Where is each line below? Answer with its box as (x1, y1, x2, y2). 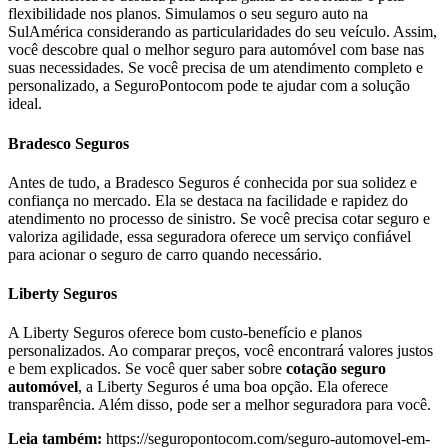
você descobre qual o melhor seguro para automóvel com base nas (8, 41, 424, 59)
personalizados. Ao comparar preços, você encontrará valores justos (8, 342, 433, 360)
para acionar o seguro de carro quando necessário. (8, 245, 322, 263)
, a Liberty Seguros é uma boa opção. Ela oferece (78, 378, 388, 396)
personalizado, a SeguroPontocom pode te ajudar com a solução (8, 77, 410, 95)
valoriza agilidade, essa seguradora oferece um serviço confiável (8, 227, 411, 245)
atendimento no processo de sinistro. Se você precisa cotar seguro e (8, 209, 430, 227)
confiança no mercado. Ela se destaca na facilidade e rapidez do (8, 191, 408, 209)
